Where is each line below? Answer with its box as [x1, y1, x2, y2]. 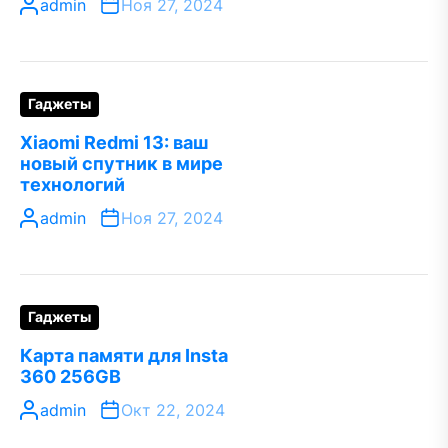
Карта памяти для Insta [20, 345, 228, 366]
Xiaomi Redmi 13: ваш [20, 132, 208, 153]
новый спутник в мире [20, 153, 223, 174]
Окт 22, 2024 [121, 400, 225, 420]
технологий [20, 174, 125, 195]
